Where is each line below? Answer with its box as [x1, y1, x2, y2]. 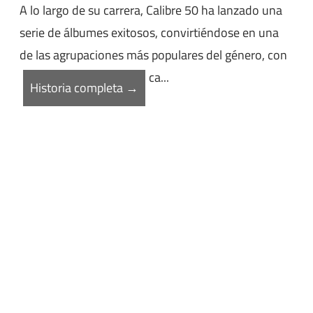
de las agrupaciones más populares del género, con [20, 45, 287, 65]
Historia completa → [30, 78, 138, 98]
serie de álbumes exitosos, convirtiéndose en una [20, 23, 279, 43]
